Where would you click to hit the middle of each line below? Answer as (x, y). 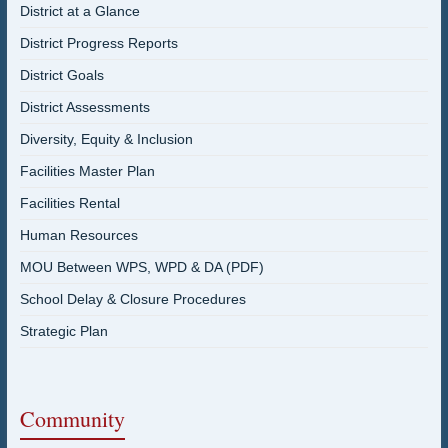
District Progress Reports (98, 43)
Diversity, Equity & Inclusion (106, 139)
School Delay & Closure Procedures (132, 299)
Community (72, 418)
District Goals (61, 75)
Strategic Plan (63, 331)
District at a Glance (79, 11)
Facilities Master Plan (87, 171)
